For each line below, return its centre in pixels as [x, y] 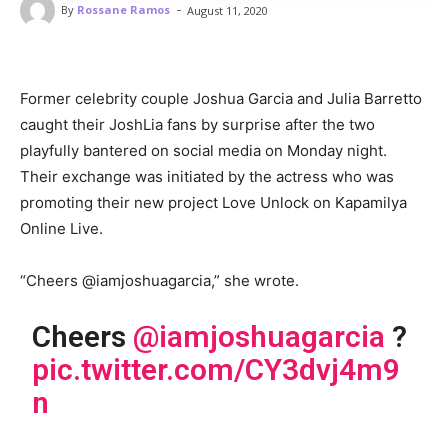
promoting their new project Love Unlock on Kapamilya [213, 202]
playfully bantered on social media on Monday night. [205, 150]
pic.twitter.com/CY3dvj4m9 [216, 369]
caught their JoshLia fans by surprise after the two [197, 124]
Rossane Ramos [123, 10]
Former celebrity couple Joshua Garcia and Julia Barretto [221, 98]
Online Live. [63, 228]
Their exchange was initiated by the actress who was [207, 176]
